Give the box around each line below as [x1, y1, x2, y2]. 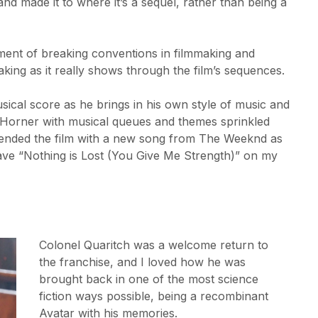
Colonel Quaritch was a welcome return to [38, 237, 268, 252]
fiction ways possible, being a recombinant [38, 288, 268, 303]
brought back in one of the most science [38, 271, 258, 286]
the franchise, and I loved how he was [38, 254, 246, 269]
